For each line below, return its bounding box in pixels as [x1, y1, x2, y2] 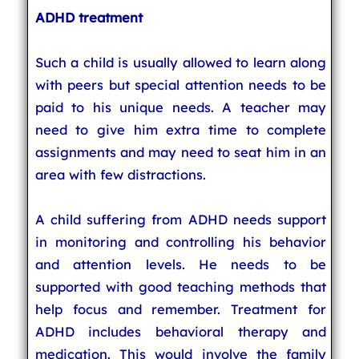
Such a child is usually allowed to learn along [34, 54, 327, 71]
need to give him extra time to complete [34, 121, 327, 138]
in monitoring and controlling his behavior [34, 233, 327, 250]
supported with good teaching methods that [34, 278, 327, 295]
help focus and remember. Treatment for [34, 301, 327, 317]
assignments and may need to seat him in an [34, 143, 327, 160]
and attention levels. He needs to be [34, 256, 327, 272]
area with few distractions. [34, 166, 206, 183]
